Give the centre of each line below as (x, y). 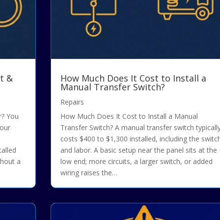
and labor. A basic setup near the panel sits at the (138, 150)
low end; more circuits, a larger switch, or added (136, 161)
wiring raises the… (89, 172)
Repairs (72, 102)
